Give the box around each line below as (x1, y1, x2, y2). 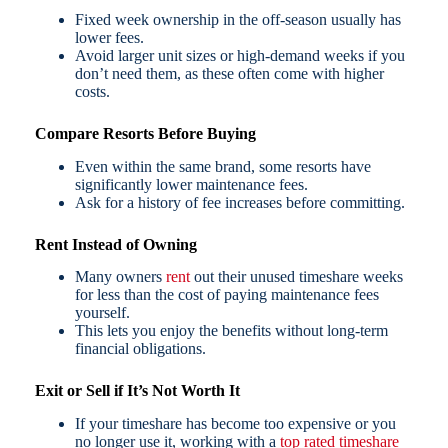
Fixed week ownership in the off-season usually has (74, 10, 401, 28)
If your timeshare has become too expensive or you (74, 415, 396, 433)
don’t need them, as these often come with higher (74, 64, 384, 82)
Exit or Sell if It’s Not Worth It (34, 382, 240, 400)
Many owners (74, 268, 166, 286)
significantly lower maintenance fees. (74, 175, 308, 193)
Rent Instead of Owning (34, 235, 197, 253)
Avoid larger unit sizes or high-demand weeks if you (74, 46, 405, 64)
